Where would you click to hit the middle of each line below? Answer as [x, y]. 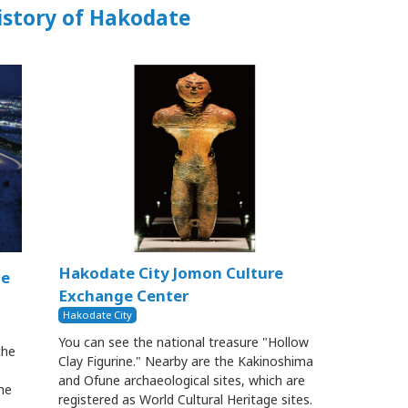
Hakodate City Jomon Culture [171, 273]
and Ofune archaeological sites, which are [182, 381]
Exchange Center [123, 296]
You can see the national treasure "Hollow [184, 342]
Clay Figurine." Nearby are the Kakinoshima [186, 362]
